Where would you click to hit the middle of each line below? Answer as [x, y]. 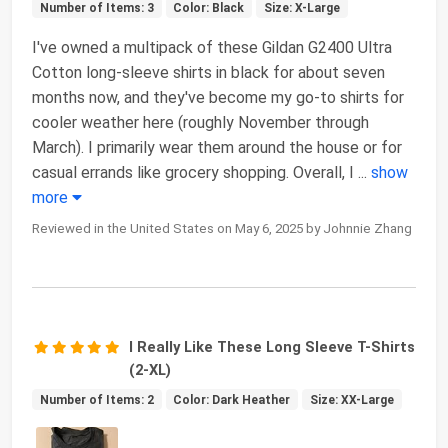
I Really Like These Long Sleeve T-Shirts [272, 346]
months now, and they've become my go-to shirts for [218, 97]
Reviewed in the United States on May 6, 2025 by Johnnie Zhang [222, 228]
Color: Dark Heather [232, 399]
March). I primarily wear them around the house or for [217, 147]
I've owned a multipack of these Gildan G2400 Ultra [212, 47]
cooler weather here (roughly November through [200, 122]
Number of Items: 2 [96, 399]
